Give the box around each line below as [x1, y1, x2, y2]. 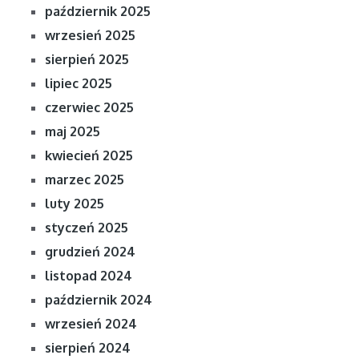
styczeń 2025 [44, 219, 128, 236]
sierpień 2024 [44, 339, 131, 356]
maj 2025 [44, 123, 100, 139]
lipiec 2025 [44, 75, 112, 91]
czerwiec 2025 [44, 99, 134, 115]
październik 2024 [44, 291, 152, 308]
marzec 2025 [44, 171, 124, 188]
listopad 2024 [44, 267, 132, 284]
